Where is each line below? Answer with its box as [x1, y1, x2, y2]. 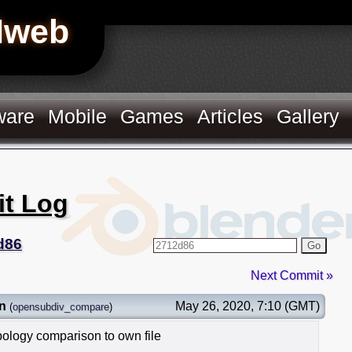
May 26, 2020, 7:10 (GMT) [175, 299, 320, 313]
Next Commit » [251, 268, 333, 282]
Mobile [48, 105, 108, 127]
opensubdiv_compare [13, 300, 109, 313]
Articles [197, 105, 264, 127]
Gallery [277, 105, 340, 127]
